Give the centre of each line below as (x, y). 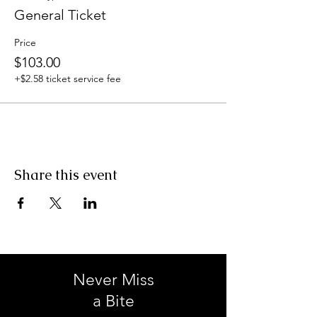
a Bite (113, 301)
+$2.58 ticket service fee (68, 78)
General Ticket (60, 15)
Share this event (66, 174)
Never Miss (113, 279)
